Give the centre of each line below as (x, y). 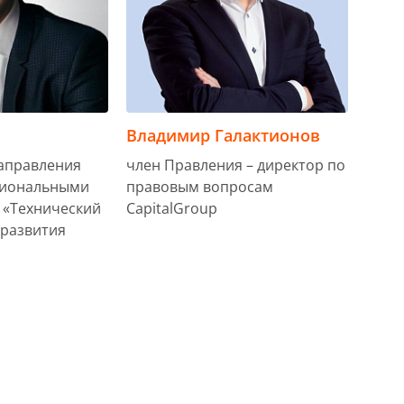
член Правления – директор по (235, 165)
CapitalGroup (171, 209)
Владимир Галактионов (223, 136)
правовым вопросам (199, 187)
